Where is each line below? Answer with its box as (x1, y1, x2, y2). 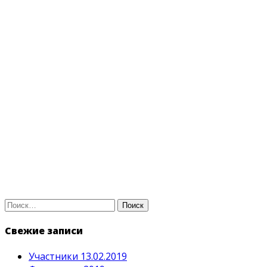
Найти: (4, 198, 33, 209)
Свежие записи (5, 224, 83, 238)
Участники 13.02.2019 (29, 250, 127, 263)
